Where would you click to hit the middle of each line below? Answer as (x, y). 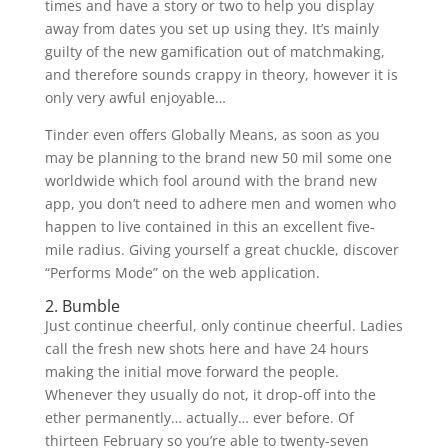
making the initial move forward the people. (191, 371)
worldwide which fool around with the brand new (210, 180)
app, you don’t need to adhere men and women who (220, 203)
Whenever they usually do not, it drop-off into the (210, 394)
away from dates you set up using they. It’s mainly (211, 28)
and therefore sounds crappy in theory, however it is (221, 74)
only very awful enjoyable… (135, 97)
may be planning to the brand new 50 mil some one (218, 157)
